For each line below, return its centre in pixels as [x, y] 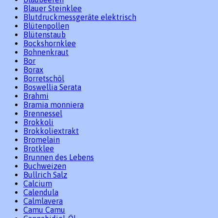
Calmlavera [43, 201]
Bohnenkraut [46, 52]
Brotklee [39, 149]
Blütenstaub [45, 35]
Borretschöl [44, 79]
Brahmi [36, 96]
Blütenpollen [46, 26]
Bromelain [42, 140]
